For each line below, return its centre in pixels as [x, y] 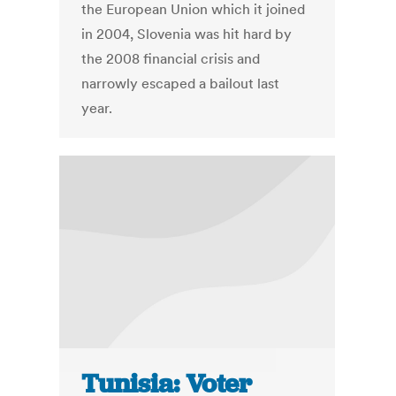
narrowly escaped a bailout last [181, 84]
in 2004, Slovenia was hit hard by [187, 34]
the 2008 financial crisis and [171, 59]
